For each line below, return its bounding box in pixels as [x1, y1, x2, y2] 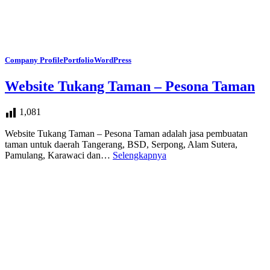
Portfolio [63, 55, 94, 64]
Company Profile [5, 55, 63, 64]
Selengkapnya [113, 149, 166, 160]
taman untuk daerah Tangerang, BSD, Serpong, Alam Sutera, [5, 139, 237, 149]
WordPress [94, 55, 131, 64]
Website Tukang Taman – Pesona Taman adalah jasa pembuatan [5, 128, 248, 139]
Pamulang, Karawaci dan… [5, 149, 113, 160]
